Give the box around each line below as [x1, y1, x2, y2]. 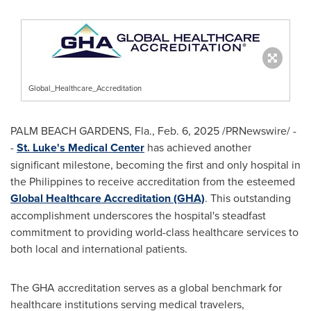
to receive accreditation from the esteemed [83, 174, 295, 189]
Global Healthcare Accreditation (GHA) [10, 190, 205, 206]
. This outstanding [205, 190, 291, 205]
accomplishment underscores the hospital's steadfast [10, 208, 266, 223]
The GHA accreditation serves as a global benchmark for [10, 280, 282, 295]
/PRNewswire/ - [219, 123, 296, 138]
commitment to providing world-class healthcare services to [10, 224, 299, 239]
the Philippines [10, 174, 83, 189]
